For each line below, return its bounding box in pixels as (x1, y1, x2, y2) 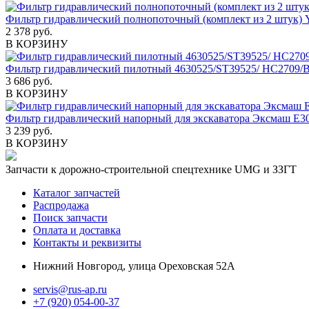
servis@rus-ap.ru (33, 283, 107, 295)
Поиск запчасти (33, 211, 108, 223)
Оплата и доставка (33, 223, 121, 236)
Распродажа (33, 199, 89, 211)
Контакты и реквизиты (33, 236, 141, 248)
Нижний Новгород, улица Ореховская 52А (33, 259, 235, 272)
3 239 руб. (6, 124, 52, 137)
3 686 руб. (6, 74, 52, 87)
